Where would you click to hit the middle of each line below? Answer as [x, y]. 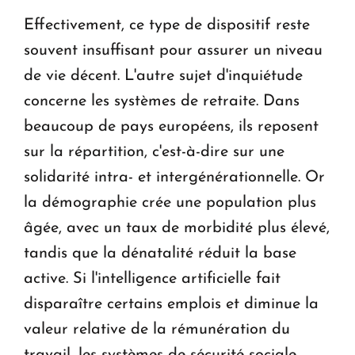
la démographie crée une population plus [170, 202]
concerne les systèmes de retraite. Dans [162, 101]
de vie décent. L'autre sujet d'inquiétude [163, 76]
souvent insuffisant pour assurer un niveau [173, 50]
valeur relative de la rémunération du [157, 329]
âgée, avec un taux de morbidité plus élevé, [177, 228]
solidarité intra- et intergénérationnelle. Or [174, 177]
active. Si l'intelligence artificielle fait [152, 279]
